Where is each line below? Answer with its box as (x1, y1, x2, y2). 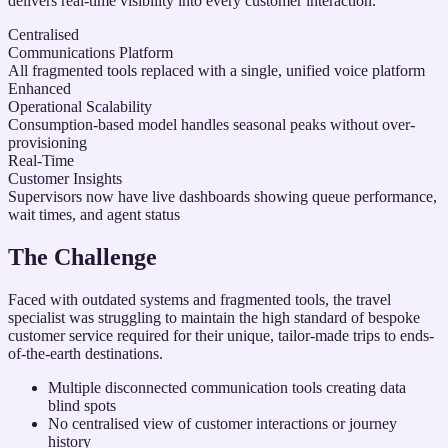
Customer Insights (8, 169, 122, 187)
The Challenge (8, 243, 157, 270)
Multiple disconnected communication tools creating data (48, 378, 406, 396)
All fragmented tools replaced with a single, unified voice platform (8, 61, 425, 79)
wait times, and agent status (8, 205, 180, 223)
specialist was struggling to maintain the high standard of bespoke (8, 308, 420, 326)
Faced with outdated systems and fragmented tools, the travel (8, 290, 391, 308)
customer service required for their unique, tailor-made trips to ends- (8, 326, 434, 344)
